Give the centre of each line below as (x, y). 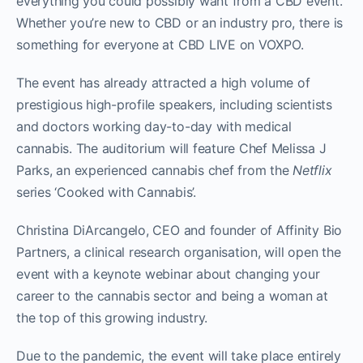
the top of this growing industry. (118, 317)
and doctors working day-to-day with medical (154, 126)
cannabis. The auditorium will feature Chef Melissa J (171, 148)
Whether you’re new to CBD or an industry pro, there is (180, 22)
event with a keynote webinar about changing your (168, 273)
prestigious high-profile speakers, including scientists (174, 104)
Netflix (312, 170)
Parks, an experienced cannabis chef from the (155, 170)
